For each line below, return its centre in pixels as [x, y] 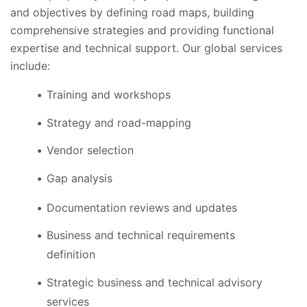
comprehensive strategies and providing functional [142, 30]
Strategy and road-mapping [119, 122]
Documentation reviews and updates [142, 207]
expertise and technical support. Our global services [146, 48]
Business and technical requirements [140, 235]
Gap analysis [79, 178]
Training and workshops [108, 95]
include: [30, 66]
